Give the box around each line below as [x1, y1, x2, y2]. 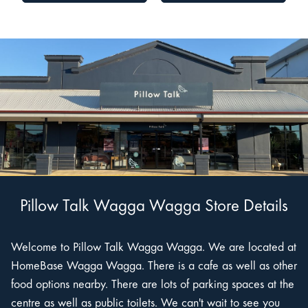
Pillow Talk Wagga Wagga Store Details [20, 199, 288, 217]
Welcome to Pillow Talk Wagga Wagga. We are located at [11, 242, 296, 255]
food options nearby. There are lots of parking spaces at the [11, 279, 294, 292]
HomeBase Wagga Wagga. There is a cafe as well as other [11, 261, 297, 274]
